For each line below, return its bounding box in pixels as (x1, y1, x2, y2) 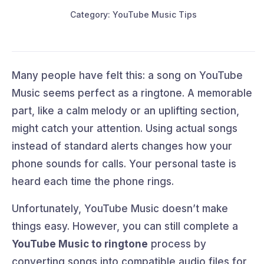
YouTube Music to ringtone (12, 237, 148, 250)
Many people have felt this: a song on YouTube (12, 69, 243, 81)
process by (148, 237, 206, 250)
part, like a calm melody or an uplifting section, (12, 104, 239, 117)
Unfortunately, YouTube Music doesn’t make (12, 202, 228, 214)
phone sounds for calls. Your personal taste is (12, 157, 236, 170)
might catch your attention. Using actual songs (12, 122, 237, 134)
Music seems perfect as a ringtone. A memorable (12, 87, 252, 99)
